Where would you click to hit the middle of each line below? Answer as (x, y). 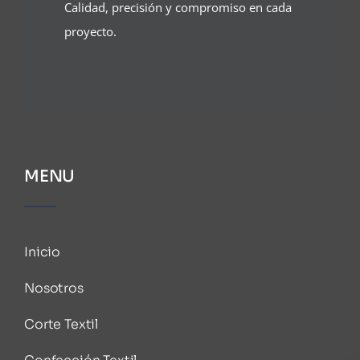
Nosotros (53, 288)
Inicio (42, 252)
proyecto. (90, 31)
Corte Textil (61, 324)
